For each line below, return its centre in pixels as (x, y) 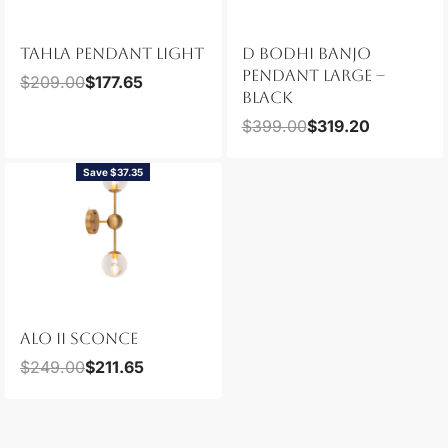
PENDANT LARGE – (313, 75)
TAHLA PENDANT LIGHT (112, 53)
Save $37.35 (113, 171)
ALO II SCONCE (79, 338)
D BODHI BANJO (306, 53)
